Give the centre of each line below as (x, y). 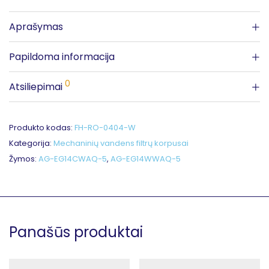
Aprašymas (36, 27)
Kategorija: (31, 143)
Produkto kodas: (42, 128)
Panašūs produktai (76, 232)
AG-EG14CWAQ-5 (73, 159)
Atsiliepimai (37, 87)
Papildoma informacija (62, 57)
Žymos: (24, 159)
